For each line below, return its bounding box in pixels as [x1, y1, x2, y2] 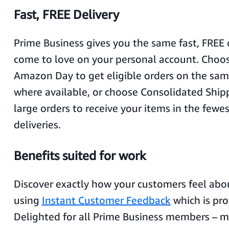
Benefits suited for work [13, 148, 146, 163]
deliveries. [13, 119, 61, 130]
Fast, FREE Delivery [13, 7, 119, 21]
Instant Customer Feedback [41, 194, 171, 206]
